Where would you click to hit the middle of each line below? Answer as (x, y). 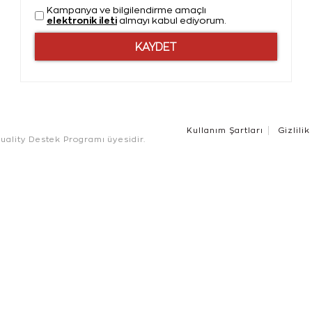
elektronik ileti (82, 21)
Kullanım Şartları (225, 130)
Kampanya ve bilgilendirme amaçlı (126, 10)
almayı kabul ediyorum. (172, 21)
